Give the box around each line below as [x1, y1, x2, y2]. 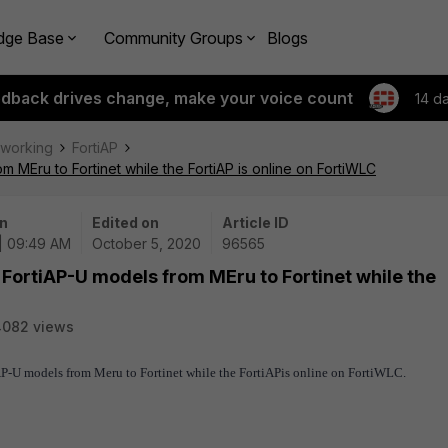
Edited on [92, 214, 159, 231]
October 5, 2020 [92, 235, 201, 252]
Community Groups [104, 27, 243, 48]
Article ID [222, 214, 289, 231]
